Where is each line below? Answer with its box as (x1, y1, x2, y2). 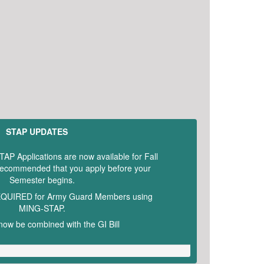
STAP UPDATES (6, 126, 68, 137)
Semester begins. (9, 174, 75, 186)
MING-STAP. (18, 202, 65, 214)
